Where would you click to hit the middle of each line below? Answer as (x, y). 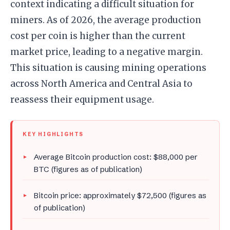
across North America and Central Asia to (101, 84)
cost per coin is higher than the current (98, 36)
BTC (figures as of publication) (88, 169)
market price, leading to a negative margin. (107, 52)
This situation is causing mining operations (108, 68)
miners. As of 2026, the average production (106, 20)
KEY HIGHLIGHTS (53, 135)
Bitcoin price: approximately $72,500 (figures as (120, 196)
